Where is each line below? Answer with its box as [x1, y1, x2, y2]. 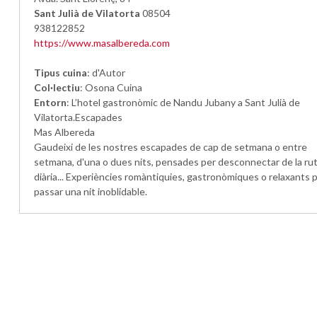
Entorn [34, 96, 67, 108]
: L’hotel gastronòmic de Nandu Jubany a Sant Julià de [67, 96, 301, 108]
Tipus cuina [34, 67, 88, 79]
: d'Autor [87, 67, 126, 79]
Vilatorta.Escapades [34, 111, 123, 123]
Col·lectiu [34, 81, 81, 93]
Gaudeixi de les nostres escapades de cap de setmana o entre [34, 141, 308, 153]
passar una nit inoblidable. [34, 185, 148, 197]
